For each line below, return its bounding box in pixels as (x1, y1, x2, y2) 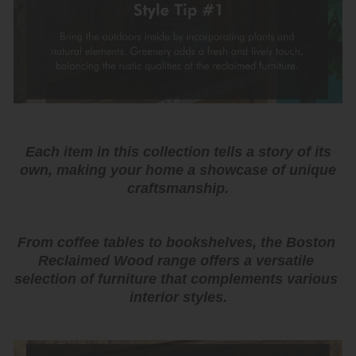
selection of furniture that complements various (14, 270, 338, 287)
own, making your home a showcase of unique (20, 161, 336, 178)
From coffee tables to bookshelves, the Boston (17, 234, 335, 250)
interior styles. (129, 288, 227, 305)
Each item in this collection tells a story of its (25, 143, 331, 160)
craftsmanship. (127, 180, 229, 196)
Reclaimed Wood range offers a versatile (38, 252, 314, 269)
